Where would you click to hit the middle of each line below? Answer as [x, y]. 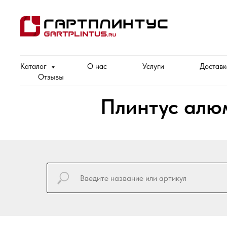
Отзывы [51, 77]
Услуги [153, 66]
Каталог [34, 66]
